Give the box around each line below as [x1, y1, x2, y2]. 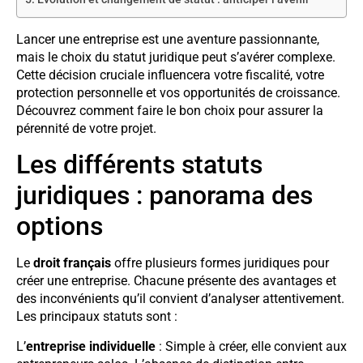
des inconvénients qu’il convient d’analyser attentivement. [16, 291, 344, 307]
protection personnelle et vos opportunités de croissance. [16, 84, 340, 100]
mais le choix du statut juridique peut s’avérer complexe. [16, 49, 335, 65]
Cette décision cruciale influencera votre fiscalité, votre [16, 66, 324, 83]
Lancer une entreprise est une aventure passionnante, [16, 31, 319, 47]
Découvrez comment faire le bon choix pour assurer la [16, 102, 323, 118]
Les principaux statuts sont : [16, 309, 177, 325]
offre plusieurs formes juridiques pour [111, 255, 329, 271]
